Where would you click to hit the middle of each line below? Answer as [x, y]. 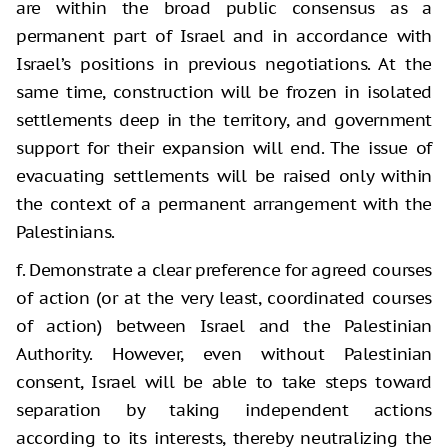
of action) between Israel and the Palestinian [224, 326]
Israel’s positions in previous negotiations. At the [224, 64]
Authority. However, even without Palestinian [224, 354]
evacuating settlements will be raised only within [224, 176]
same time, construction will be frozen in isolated [224, 92]
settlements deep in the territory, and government [224, 120]
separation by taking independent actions [224, 410]
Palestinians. [65, 232]
